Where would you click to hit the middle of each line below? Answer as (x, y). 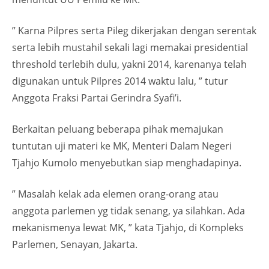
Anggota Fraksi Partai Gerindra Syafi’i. (97, 98)
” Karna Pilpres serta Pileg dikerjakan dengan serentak (134, 31)
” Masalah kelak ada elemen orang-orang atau (115, 194)
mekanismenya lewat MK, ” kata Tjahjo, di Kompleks (128, 228)
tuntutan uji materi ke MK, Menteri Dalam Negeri (122, 146)
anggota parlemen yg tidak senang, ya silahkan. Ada (128, 211)
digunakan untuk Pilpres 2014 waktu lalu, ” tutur (120, 81)
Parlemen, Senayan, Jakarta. (75, 244)
